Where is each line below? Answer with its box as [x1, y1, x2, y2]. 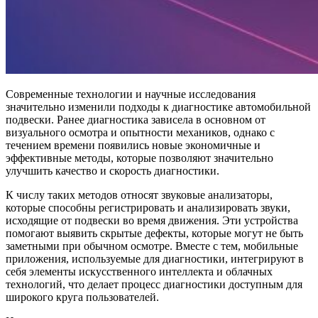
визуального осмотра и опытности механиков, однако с [6, 126, 275, 139]
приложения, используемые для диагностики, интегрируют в [6, 253, 304, 265]
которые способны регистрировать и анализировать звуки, [6, 202, 290, 214]
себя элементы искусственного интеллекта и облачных [6, 265, 273, 278]
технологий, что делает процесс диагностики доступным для [6, 278, 302, 291]
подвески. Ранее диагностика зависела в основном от [6, 114, 265, 126]
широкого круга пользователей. [6, 291, 159, 304]
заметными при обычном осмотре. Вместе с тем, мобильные [6, 240, 298, 253]
